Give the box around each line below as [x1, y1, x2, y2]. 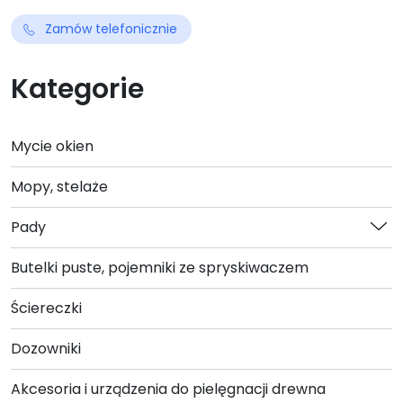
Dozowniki [11, 338, 81, 359]
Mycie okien [11, 136, 94, 157]
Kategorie [11, 70, 144, 108]
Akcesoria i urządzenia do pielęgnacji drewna [11, 379, 326, 399]
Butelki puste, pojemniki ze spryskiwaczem [11, 257, 309, 278]
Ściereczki [11, 298, 82, 318]
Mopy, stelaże [11, 176, 108, 197]
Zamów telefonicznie [45, 20, 177, 38]
